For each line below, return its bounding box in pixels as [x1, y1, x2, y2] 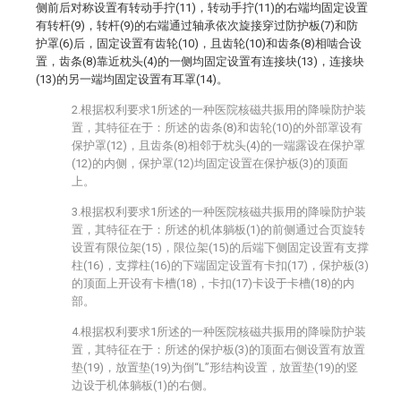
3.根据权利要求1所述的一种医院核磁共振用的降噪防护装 [72, 205, 366, 218]
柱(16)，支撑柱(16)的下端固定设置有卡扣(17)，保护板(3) [72, 259, 369, 272]
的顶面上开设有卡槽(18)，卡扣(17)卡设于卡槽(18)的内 [72, 277, 354, 290]
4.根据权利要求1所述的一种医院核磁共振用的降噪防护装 [72, 325, 366, 338]
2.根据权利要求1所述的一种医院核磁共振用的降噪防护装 [72, 103, 366, 116]
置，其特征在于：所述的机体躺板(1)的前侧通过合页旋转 [72, 223, 365, 236]
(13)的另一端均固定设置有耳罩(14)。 [36, 73, 228, 86]
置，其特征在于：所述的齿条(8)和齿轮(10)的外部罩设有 [72, 121, 363, 134]
